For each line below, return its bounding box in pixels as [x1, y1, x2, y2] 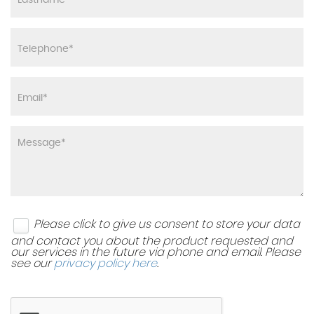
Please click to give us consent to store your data [34, 219, 300, 231]
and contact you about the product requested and [11, 235, 293, 247]
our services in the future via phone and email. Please [11, 246, 301, 258]
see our [11, 257, 54, 269]
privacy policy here [54, 257, 157, 269]
